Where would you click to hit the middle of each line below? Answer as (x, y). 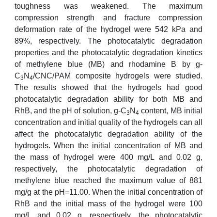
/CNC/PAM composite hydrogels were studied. (118, 76)
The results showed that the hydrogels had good (108, 87)
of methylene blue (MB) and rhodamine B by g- (108, 64)
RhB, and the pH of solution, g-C (70, 111)
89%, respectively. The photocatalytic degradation (108, 41)
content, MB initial (171, 111)
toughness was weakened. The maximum (108, 6)
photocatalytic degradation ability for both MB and (108, 99)
